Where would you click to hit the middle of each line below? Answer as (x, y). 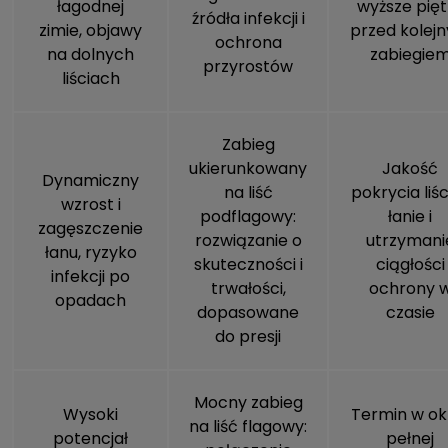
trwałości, (248, 289)
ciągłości (410, 265)
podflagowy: (248, 217)
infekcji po (90, 277)
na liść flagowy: (248, 427)
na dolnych (90, 55)
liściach (90, 79)
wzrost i (90, 205)
